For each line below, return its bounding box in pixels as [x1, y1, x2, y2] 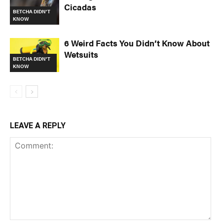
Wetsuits [64, 48, 98, 61]
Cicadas [64, 1, 96, 13]
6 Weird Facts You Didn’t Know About [64, 37, 210, 49]
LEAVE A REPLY [10, 121, 66, 131]
